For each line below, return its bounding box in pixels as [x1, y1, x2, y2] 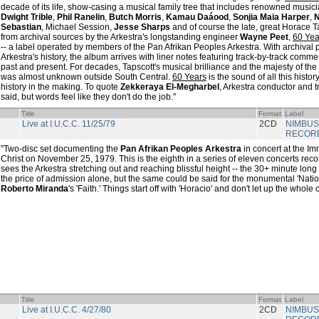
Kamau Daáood [166, 12, 229, 22]
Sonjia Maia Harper [233, 12, 310, 22]
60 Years [172, 72, 206, 82]
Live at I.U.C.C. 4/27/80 [22, 305, 111, 315]
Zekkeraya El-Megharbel [120, 82, 219, 92]
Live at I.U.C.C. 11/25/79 [22, 119, 115, 129]
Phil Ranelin [57, 12, 105, 22]
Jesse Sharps [114, 22, 170, 32]
